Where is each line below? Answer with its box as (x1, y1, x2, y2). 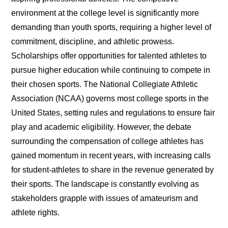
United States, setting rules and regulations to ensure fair (11, 108, 215, 118)
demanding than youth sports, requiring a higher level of (11, 23, 212, 32)
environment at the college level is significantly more (11, 9, 199, 18)
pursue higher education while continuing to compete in (11, 66, 211, 75)
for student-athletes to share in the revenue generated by (11, 165, 214, 175)
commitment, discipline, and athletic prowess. (11, 37, 175, 46)
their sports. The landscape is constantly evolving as (11, 180, 199, 189)
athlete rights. (11, 208, 60, 217)
